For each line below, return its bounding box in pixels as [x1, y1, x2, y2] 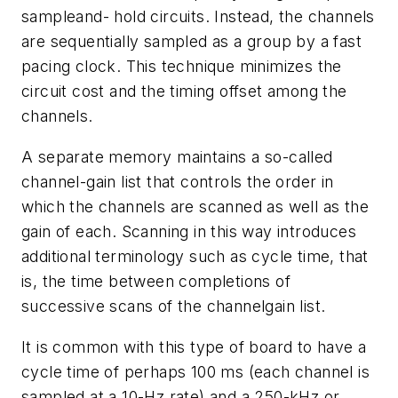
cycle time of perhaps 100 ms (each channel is [21, 362, 370, 381]
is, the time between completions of [21, 272, 291, 291]
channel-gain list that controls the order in [21, 172, 334, 192]
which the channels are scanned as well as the [21, 197, 369, 217]
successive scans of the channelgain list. [21, 297, 326, 316]
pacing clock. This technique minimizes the [21, 57, 342, 76]
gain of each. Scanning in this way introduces [21, 222, 356, 242]
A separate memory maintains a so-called [21, 147, 333, 167]
